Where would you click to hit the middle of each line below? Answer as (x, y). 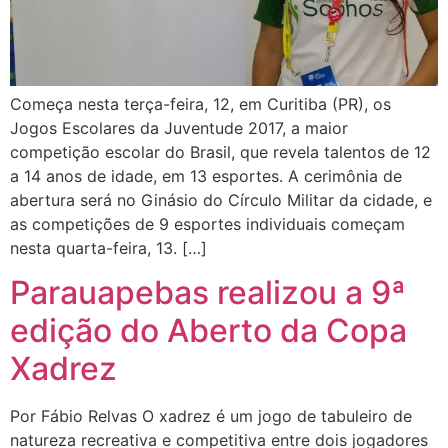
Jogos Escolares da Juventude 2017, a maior (179, 127)
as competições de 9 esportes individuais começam (207, 223)
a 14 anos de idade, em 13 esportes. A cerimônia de (206, 175)
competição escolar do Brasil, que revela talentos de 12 (220, 151)
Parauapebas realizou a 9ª (208, 293)
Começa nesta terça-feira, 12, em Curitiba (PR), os (200, 103)
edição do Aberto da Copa (208, 331)
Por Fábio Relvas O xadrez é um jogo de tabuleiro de (211, 416)
